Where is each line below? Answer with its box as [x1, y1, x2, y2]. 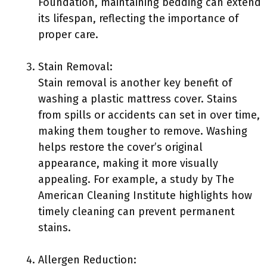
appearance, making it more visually [38, 157, 218, 170]
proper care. [38, 28, 98, 41]
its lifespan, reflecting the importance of [38, 12, 238, 25]
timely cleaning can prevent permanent [38, 205, 235, 218]
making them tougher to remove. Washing [38, 125, 247, 138]
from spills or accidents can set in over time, [38, 108, 260, 122]
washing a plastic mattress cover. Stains [38, 92, 237, 105]
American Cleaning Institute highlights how [38, 189, 252, 202]
